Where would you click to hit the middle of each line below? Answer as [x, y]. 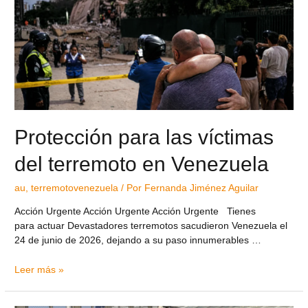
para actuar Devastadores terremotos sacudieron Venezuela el [151, 225]
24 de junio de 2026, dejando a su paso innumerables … [138, 240]
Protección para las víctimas [144, 137]
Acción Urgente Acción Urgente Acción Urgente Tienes [149, 211]
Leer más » [40, 269]
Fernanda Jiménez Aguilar [202, 188]
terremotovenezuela [75, 188]
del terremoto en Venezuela [142, 164]
